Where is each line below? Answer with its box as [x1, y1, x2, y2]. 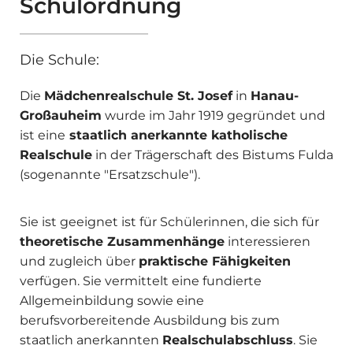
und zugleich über [20, 254, 139, 269]
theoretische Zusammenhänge [20, 234, 225, 250]
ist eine [20, 128, 65, 143]
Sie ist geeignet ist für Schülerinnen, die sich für [20, 214, 319, 230]
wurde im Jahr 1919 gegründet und [102, 108, 325, 124]
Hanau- [251, 88, 299, 104]
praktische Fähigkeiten [139, 254, 291, 269]
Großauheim [20, 108, 102, 124]
